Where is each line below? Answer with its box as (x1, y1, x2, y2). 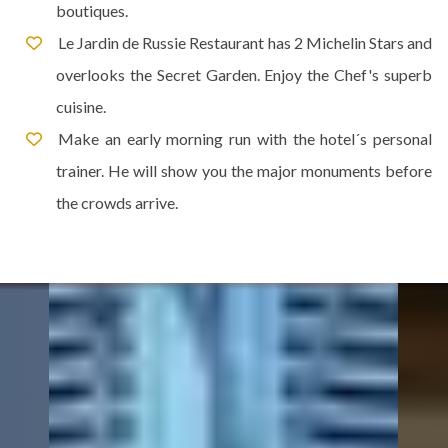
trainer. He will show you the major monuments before (56, 160, 432, 180)
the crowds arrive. (56, 192, 178, 212)
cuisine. (56, 96, 106, 116)
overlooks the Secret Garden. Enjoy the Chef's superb (56, 64, 432, 84)
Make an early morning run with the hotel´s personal (58, 128, 432, 148)
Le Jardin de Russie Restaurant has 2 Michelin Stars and (58, 32, 432, 52)
